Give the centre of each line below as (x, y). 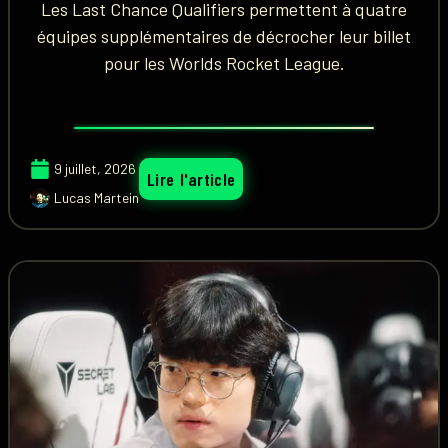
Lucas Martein (96, 197)
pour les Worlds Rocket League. (224, 63)
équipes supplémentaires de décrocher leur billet (224, 36)
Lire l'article (191, 179)
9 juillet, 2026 (95, 168)
